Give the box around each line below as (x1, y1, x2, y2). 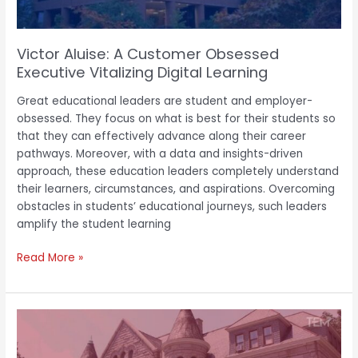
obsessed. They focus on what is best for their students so (17, 110, 336, 126)
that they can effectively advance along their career (17, 128, 307, 144)
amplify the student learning (17, 216, 172, 232)
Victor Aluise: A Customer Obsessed (17, 44, 280, 65)
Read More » (17, 250, 84, 266)
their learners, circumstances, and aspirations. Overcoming (17, 181, 336, 197)
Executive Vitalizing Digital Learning (17, 62, 268, 83)
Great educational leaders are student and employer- (17, 93, 313, 109)
